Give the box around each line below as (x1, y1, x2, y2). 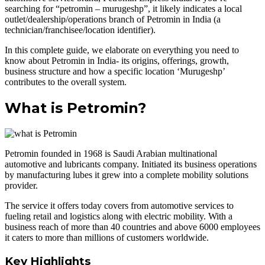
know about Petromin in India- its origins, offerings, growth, (5, 56, 229, 66)
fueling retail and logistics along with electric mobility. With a (5, 211, 232, 222)
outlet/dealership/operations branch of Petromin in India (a (5, 14, 221, 25)
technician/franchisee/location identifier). (5, 25, 156, 35)
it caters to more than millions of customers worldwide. (5, 232, 209, 243)
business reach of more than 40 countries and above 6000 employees (5, 222, 260, 232)
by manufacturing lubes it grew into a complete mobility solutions (5, 170, 248, 180)
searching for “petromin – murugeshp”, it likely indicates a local (5, 4, 242, 14)
